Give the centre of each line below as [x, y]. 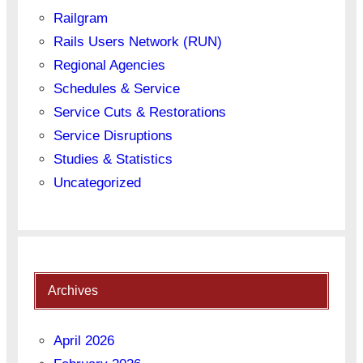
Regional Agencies [109, 66]
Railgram [80, 19]
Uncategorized [97, 183]
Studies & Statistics [113, 160]
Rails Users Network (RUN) [137, 42]
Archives [73, 291]
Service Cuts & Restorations [139, 113]
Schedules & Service [116, 89]
